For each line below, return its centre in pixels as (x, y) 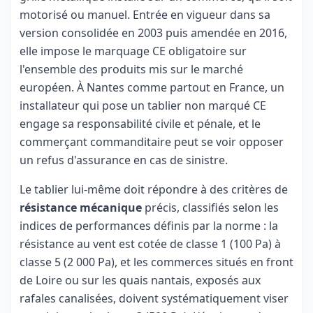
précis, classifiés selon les (210, 208)
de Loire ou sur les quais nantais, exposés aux (140, 280)
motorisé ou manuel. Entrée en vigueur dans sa (145, 15)
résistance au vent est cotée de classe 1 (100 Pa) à (150, 244)
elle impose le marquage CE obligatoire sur (133, 51)
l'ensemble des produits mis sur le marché (131, 69)
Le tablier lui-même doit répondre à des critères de (154, 189)
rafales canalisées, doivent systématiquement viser (154, 298)
